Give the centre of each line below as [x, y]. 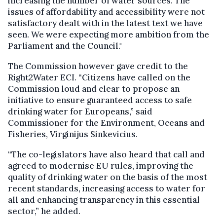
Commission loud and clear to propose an [94, 89]
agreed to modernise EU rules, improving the [101, 166]
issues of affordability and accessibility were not [106, 12]
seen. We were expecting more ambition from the [109, 34]
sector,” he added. [44, 211]
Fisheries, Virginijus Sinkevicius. [73, 134]
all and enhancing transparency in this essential [104, 200]
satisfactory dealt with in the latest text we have [105, 23]
